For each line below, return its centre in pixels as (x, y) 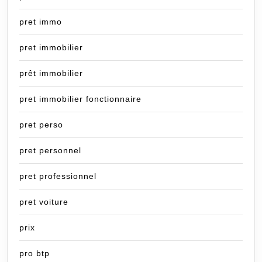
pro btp (35, 254)
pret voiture (44, 202)
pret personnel (50, 151)
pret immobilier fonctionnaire (80, 99)
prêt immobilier (51, 73)
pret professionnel (58, 176)
